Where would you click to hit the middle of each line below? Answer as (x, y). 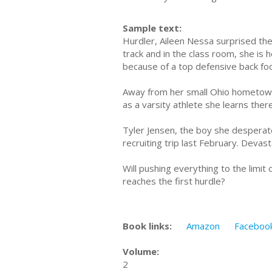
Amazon (203, 226)
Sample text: (152, 28)
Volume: (141, 251)
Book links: (147, 226)
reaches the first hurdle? (175, 181)
